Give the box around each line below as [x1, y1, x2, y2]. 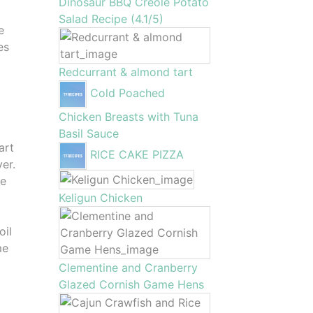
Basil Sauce [58, 126, 119, 140]
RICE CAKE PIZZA [89, 147, 184, 162]
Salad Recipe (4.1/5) [58, 12, 163, 26]
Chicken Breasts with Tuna [58, 110, 198, 124]
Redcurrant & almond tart [58, 65, 193, 79]
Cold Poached [89, 86, 165, 101]
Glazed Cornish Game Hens [58, 277, 204, 291]
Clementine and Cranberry [58, 261, 198, 275]
